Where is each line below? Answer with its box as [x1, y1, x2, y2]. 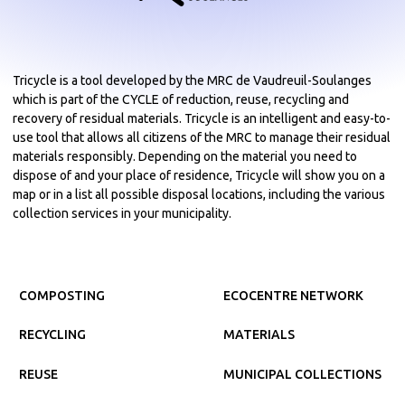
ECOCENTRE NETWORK [223, 287, 363, 303]
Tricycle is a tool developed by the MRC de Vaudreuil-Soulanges [13, 72, 372, 88]
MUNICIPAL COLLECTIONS [223, 366, 381, 381]
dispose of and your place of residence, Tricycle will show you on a [13, 167, 385, 183]
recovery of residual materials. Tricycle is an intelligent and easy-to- [13, 110, 391, 126]
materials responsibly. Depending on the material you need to [13, 148, 357, 164]
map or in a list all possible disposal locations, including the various [13, 186, 385, 202]
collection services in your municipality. [13, 205, 231, 221]
